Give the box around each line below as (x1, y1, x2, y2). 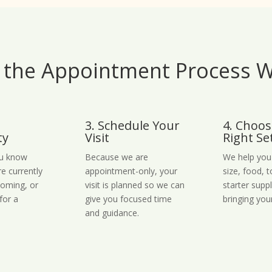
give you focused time (85, 192, 172, 205)
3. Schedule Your (85, 117, 180, 134)
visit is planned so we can (85, 178, 185, 191)
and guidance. (85, 206, 140, 219)
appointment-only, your (85, 165, 178, 177)
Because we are (85, 151, 149, 163)
